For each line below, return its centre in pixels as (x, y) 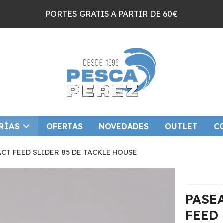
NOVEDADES (123, 126)
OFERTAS (64, 126)
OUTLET (181, 126)
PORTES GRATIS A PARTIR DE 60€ (111, 14)
